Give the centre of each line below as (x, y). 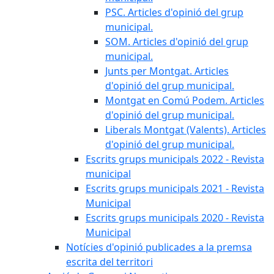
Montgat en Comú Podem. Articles (185, 100)
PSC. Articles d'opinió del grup (174, 12)
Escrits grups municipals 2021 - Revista (175, 188)
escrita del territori (109, 262)
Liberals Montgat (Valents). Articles (186, 130)
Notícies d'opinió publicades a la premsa (159, 247)
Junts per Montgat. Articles (167, 71)
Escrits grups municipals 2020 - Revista (175, 218)
